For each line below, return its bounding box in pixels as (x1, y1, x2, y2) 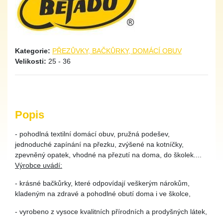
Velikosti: (15, 57, 48, 65)
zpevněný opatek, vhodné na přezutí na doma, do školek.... (15, 151, 202, 159)
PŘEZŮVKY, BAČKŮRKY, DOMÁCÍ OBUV (52, 47, 182, 55)
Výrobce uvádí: (15, 161, 62, 169)
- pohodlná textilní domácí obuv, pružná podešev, (15, 130, 170, 138)
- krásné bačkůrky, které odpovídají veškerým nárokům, (15, 179, 190, 187)
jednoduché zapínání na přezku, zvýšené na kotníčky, (15, 140, 184, 148)
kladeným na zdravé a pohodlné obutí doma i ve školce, (15, 190, 191, 198)
